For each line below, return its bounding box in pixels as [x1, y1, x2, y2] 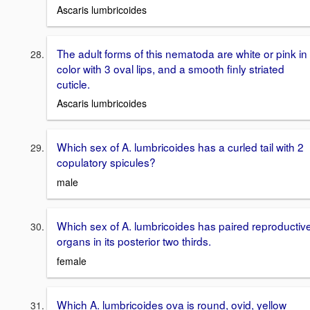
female [57, 253, 86, 268]
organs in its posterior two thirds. [57, 232, 211, 248]
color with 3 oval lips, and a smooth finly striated [57, 60, 284, 76]
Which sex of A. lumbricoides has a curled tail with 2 [57, 139, 304, 155]
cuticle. [57, 75, 90, 91]
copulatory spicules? [57, 154, 156, 170]
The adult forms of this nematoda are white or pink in [57, 45, 307, 61]
